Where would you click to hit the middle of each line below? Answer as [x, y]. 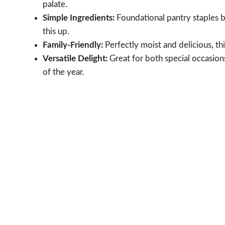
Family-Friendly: [73, 45]
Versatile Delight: [75, 58]
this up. [56, 31]
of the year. [64, 72]
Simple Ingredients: [79, 18]
